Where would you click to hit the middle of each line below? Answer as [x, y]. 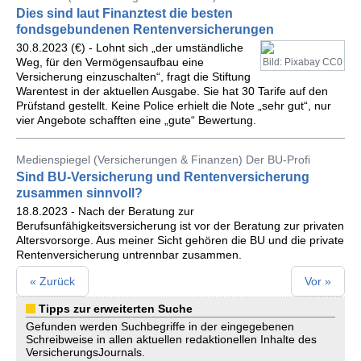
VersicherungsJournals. [85, 352]
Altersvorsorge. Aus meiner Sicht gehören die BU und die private [180, 240]
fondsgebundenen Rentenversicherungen [145, 29]
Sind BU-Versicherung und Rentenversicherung [163, 177]
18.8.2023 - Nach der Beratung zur [105, 211]
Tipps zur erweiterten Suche [116, 309]
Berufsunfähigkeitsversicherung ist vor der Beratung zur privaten [180, 226]
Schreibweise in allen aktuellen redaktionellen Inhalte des [171, 339]
